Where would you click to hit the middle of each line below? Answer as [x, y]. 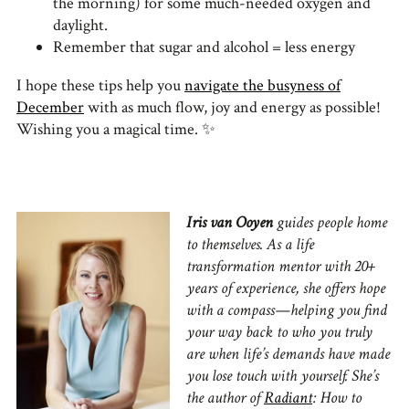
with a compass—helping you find [287, 310]
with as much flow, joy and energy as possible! [232, 108]
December [50, 108]
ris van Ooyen [232, 223]
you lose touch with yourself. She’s [283, 376]
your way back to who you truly [279, 332]
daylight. [80, 26]
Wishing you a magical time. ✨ [116, 130]
